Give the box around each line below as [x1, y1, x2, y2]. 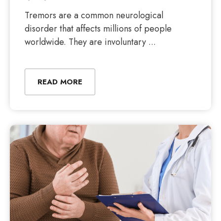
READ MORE [37, 76, 82, 87]
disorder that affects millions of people [25, 22, 172, 35]
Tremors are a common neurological [25, 9, 163, 22]
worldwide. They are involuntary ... [25, 36, 156, 48]
